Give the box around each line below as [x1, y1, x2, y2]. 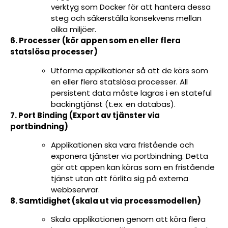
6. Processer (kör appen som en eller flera [10, 35, 181, 46]
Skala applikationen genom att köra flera [51, 214, 206, 225]
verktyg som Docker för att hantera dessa [51, 2, 211, 13]
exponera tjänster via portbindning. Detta [51, 150, 208, 161]
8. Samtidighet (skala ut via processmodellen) [10, 195, 201, 206]
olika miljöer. [51, 24, 96, 35]
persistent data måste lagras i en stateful [51, 87, 212, 98]
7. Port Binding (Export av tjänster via [10, 109, 160, 121]
